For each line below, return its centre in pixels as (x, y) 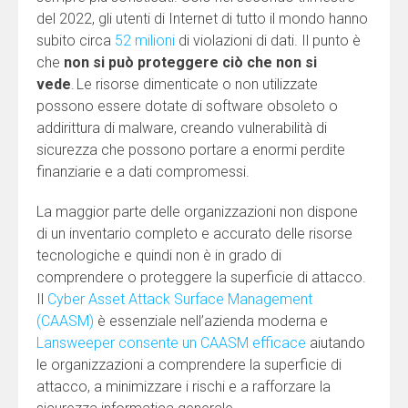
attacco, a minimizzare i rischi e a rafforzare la (184, 386)
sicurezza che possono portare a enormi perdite (191, 149)
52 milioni (145, 40)
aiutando (336, 342)
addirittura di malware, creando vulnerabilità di (182, 127)
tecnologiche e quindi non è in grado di (159, 255)
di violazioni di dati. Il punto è (268, 40)
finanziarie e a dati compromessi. (143, 171)
